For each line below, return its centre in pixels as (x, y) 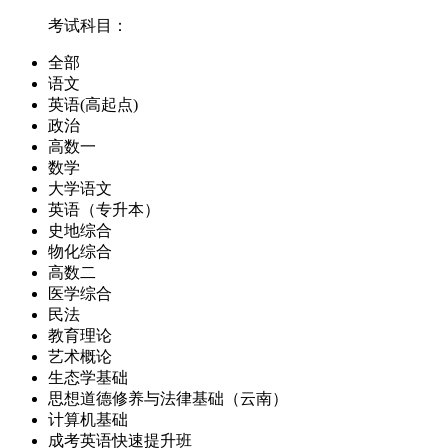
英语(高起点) (93, 104)
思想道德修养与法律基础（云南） (168, 398)
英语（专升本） (104, 209)
